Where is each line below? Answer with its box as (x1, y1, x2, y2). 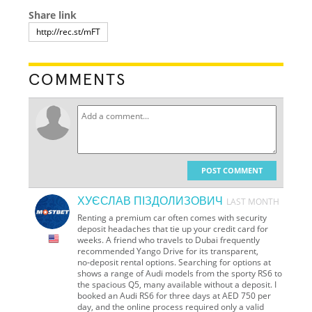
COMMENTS (29, 71, 127, 88)
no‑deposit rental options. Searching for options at (77, 256, 272, 268)
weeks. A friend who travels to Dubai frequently (77, 233, 260, 246)
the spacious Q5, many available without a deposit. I (77, 278, 277, 290)
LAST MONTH (226, 195, 280, 208)
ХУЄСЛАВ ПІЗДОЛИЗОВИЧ (77, 195, 224, 207)
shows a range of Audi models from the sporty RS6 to (77, 267, 283, 279)
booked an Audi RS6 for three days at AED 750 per (77, 289, 272, 302)
